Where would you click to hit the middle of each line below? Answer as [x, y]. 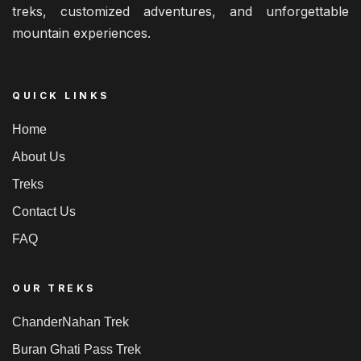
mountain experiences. [81, 33]
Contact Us [44, 211]
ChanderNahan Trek [71, 322]
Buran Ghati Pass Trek [77, 349]
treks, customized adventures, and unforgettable [181, 11]
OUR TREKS [54, 288]
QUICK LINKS [61, 95]
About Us [39, 156]
